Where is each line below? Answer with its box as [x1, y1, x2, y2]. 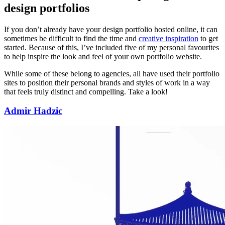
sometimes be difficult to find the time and [4, 34, 139, 43]
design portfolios [4, 1, 89, 15]
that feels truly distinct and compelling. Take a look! [4, 87, 168, 96]
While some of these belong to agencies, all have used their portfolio [4, 69, 219, 78]
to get [198, 34, 218, 43]
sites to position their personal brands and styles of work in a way [4, 78, 210, 87]
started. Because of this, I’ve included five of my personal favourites [4, 43, 219, 52]
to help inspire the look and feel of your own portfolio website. [4, 52, 202, 61]
